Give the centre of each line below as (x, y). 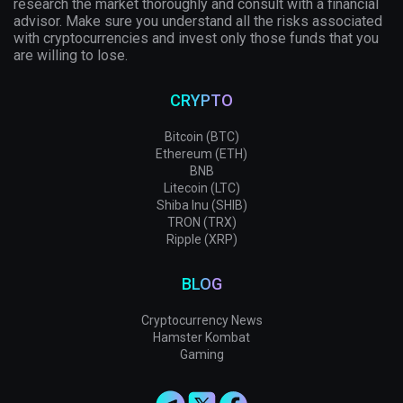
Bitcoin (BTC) (201, 137)
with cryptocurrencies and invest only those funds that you (196, 38)
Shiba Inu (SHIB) (201, 205)
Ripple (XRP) (201, 239)
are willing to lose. (71, 55)
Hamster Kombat (201, 337)
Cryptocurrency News (201, 320)
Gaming (201, 354)
